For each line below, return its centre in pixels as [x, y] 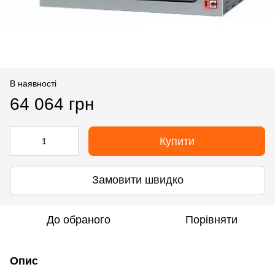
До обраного [79, 219]
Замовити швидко [137, 180]
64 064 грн [52, 104]
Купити [177, 141]
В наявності [33, 83]
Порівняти [211, 219]
